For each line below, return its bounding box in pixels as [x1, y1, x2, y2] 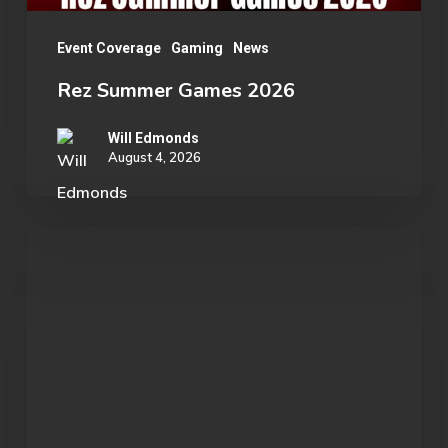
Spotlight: [25, 263, 99, 284]
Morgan [25, 327, 84, 348]
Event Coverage [56, 40, 161, 57]
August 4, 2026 [107, 149, 201, 166]
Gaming [170, 40, 223, 57]
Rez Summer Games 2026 [56, 77, 295, 105]
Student [25, 231, 85, 252]
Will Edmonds [107, 130, 199, 147]
